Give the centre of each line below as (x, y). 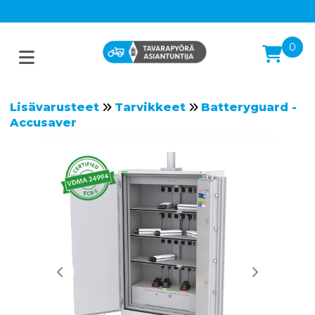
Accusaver (43, 123)
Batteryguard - (249, 107)
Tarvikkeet (150, 107)
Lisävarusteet (54, 107)
